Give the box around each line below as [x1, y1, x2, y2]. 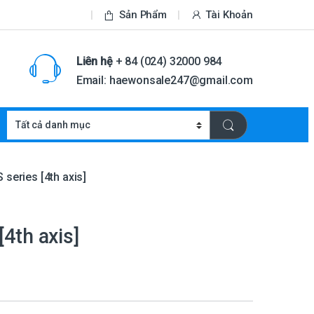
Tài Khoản [205, 8, 253, 21]
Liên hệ [76, 54, 113, 68]
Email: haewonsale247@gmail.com [76, 73, 253, 87]
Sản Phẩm [119, 8, 168, 21]
